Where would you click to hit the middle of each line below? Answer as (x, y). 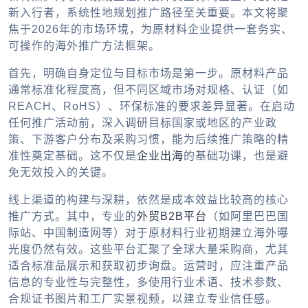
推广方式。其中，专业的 (73, 216)
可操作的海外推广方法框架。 (84, 45)
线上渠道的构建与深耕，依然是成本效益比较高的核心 (148, 199)
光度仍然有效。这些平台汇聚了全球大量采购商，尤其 (148, 249)
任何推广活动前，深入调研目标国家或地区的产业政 (143, 122)
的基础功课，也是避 (236, 155)
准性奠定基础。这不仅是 (73, 155)
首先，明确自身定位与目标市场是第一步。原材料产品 (148, 73)
